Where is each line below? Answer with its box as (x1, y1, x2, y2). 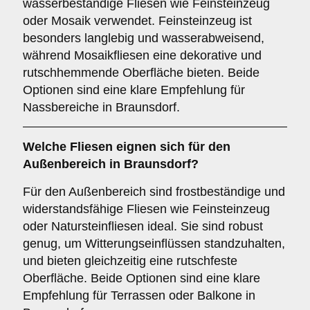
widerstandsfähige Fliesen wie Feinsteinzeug (23, 202, 270, 216)
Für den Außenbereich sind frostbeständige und (23, 185, 285, 199)
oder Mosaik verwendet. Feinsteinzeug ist (23, 14, 252, 28)
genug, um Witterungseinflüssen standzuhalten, (23, 237, 285, 250)
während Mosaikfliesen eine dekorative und (23, 48, 262, 62)
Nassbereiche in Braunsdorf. (23, 100, 180, 114)
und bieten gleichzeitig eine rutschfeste (23, 254, 237, 268)
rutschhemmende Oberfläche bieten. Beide (23, 66, 259, 80)
